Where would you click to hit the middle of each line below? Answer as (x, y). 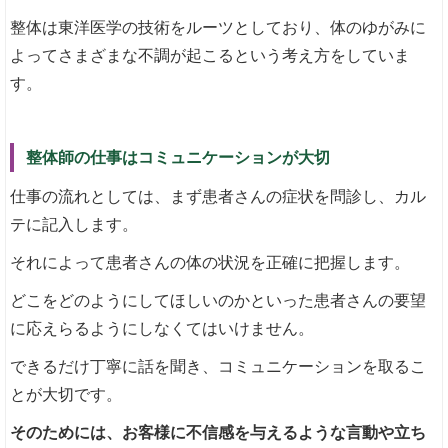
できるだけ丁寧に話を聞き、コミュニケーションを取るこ (218, 367)
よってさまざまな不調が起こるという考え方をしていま (210, 56)
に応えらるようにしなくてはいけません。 (162, 329)
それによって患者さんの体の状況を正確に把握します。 (210, 263)
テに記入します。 (74, 225)
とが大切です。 (66, 395)
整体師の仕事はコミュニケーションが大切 (178, 158)
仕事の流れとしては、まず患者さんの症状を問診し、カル (218, 197)
